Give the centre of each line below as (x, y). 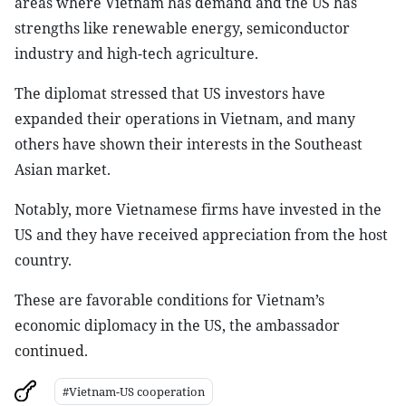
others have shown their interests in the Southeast (188, 144)
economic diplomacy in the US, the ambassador (177, 325)
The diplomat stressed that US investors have (170, 93)
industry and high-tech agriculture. (136, 53)
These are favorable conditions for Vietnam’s (169, 300)
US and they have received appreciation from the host (201, 235)
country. (43, 260)
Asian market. (63, 169)
